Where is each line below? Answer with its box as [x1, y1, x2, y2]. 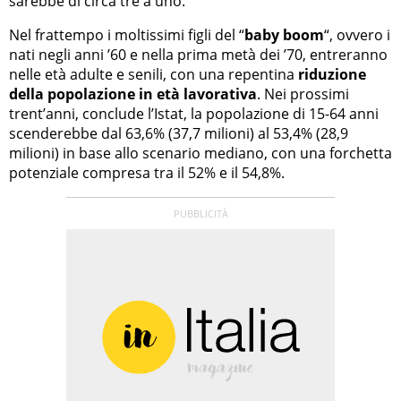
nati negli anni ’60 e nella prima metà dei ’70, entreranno [9, 44, 388, 64]
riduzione [298, 64, 366, 84]
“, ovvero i [324, 24, 390, 45]
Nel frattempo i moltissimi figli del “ [9, 24, 244, 45]
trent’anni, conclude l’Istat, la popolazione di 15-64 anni [9, 103, 379, 124]
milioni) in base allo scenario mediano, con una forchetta [9, 142, 392, 163]
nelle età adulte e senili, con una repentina [9, 64, 298, 84]
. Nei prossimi [257, 83, 349, 104]
